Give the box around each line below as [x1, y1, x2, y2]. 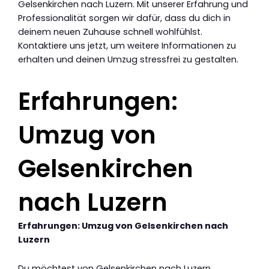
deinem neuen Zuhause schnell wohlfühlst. [18, 25, 202, 38]
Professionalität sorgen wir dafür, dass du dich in [18, 11, 231, 24]
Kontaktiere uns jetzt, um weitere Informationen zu [18, 39, 236, 52]
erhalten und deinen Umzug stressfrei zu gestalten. [18, 53, 238, 65]
